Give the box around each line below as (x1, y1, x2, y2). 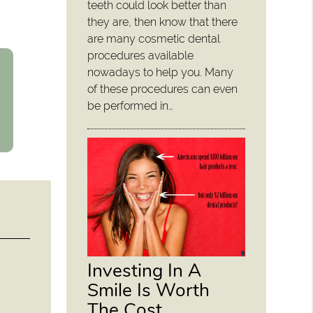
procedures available (87, 49, 194, 63)
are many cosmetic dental (87, 32, 221, 46)
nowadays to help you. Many (87, 66, 234, 80)
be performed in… (87, 99, 174, 113)
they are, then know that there (87, 15, 238, 29)
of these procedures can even (87, 82, 238, 96)
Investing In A (87, 257, 202, 283)
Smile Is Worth (87, 277, 210, 303)
